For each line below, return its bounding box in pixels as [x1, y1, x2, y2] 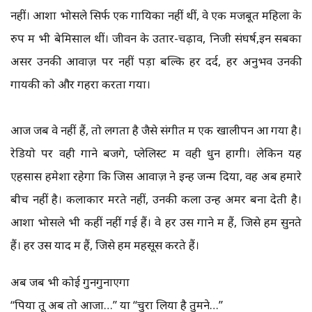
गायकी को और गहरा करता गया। [10, 76, 150, 93]
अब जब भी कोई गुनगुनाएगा [10, 274, 130, 290]
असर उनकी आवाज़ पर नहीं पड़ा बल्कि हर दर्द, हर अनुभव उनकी [10, 53, 302, 70]
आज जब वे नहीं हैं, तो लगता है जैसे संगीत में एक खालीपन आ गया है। [10, 122, 302, 139]
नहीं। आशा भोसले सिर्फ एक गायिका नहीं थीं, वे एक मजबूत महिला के [10, 7, 302, 24]
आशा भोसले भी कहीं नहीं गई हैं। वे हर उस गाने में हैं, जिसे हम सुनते [10, 214, 302, 231]
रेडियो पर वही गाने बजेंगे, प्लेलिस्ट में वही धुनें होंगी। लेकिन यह [10, 145, 302, 162]
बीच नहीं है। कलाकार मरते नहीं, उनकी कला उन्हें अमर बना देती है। [10, 191, 302, 208]
